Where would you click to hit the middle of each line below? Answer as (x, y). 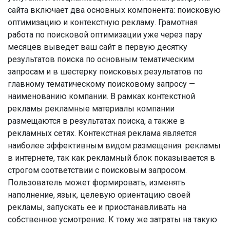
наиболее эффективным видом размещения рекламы (114, 146)
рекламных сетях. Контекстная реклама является (102, 133)
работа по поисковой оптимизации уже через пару (105, 35)
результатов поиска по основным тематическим (101, 59)
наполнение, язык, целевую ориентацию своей (99, 195)
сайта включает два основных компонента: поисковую (114, 10)
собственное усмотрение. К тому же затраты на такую (112, 219)
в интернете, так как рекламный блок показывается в (111, 158)
